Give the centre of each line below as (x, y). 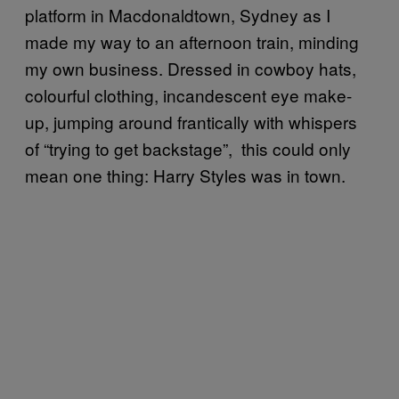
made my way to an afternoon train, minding (192, 41)
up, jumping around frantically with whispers (191, 121)
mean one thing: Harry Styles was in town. (187, 175)
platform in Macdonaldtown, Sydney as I (178, 14)
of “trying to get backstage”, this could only (188, 148)
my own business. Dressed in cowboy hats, (191, 68)
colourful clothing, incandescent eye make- (188, 94)
